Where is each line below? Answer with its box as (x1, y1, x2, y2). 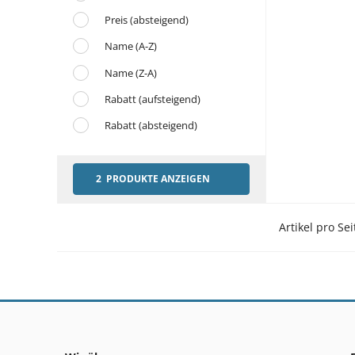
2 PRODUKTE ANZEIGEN (104, 171, 210, 185)
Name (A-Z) (105, 39, 157, 54)
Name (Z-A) (105, 65, 157, 80)
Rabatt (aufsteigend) (105, 91, 200, 106)
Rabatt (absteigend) (105, 118, 197, 133)
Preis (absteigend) (105, 13, 189, 28)
